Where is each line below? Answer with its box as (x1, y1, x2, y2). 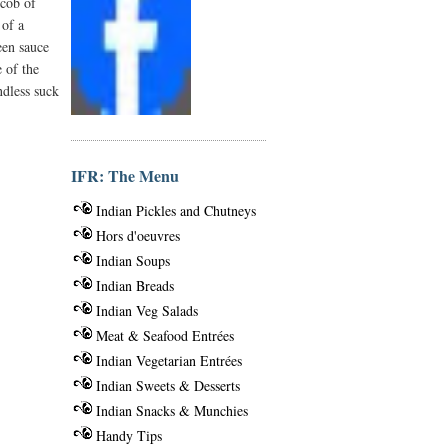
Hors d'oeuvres (96, 225, 180, 245)
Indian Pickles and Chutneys (96, 200, 256, 220)
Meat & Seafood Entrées (96, 325, 234, 345)
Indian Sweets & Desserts (96, 375, 240, 395)
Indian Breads (96, 275, 174, 295)
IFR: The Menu (71, 163, 179, 187)
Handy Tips (96, 425, 162, 445)
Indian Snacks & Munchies (96, 400, 248, 420)
